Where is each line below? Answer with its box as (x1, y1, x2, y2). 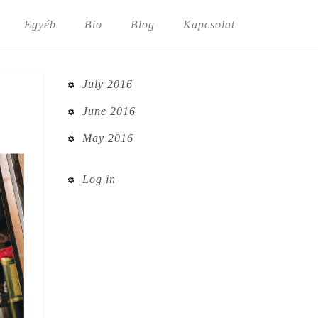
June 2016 (82, 105, 136, 117)
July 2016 (82, 78, 133, 90)
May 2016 (82, 132, 133, 144)
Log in (82, 173, 116, 185)
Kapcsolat (183, 18, 235, 31)
